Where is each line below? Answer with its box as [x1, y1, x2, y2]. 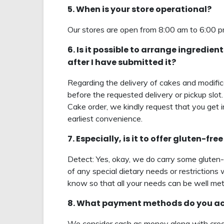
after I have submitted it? [67, 56, 176, 68]
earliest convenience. [67, 113, 142, 124]
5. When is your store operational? [67, 3, 211, 15]
